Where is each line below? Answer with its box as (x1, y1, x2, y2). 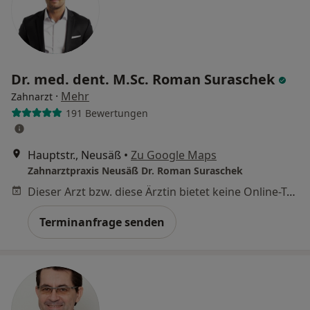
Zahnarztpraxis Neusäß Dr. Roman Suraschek (28, 164, 243, 177)
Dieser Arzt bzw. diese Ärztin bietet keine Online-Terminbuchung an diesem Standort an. (286, 184, 295, 199)
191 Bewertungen (65, 106, 148, 120)
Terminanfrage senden (39, 215, 165, 230)
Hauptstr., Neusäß (28, 147, 121, 163)
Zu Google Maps (131, 147, 217, 163)
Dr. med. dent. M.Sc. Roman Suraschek (11, 70, 278, 89)
